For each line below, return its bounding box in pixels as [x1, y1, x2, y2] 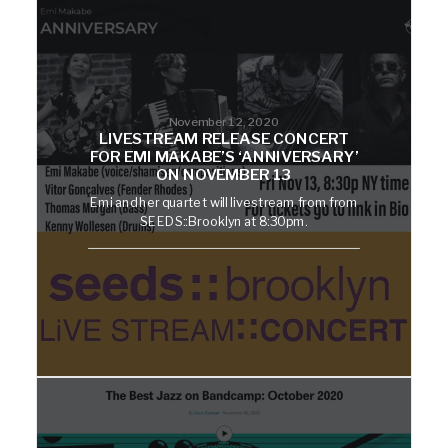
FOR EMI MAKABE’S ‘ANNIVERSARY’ [89, 148, 359, 167]
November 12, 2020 [169, 113, 279, 129]
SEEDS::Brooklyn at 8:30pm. [140, 213, 308, 230]
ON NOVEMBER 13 [156, 166, 292, 185]
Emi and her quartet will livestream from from [89, 193, 359, 210]
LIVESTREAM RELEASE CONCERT [98, 130, 350, 149]
